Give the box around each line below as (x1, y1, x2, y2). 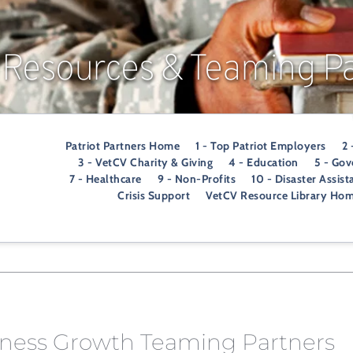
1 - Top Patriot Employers (195, 139, 326, 153)
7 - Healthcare (69, 172, 142, 186)
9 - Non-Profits (157, 172, 236, 186)
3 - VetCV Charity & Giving (78, 155, 214, 169)
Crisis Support (117, 188, 191, 203)
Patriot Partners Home (65, 139, 180, 153)
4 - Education (229, 155, 299, 169)
